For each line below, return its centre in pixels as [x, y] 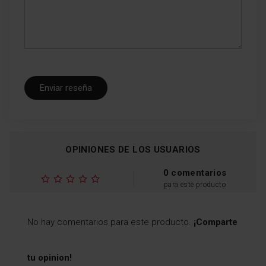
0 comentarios [195, 172]
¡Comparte [216, 222]
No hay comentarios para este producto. [110, 222]
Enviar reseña [66, 88]
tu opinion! [50, 257]
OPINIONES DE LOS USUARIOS [133, 149]
